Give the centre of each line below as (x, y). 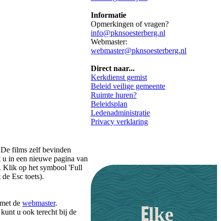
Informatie (109, 15)
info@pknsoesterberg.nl (128, 33)
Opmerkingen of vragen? (130, 24)
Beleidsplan (109, 104)
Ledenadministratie (120, 113)
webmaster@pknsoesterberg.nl (139, 51)
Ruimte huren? (114, 95)
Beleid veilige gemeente (128, 86)
